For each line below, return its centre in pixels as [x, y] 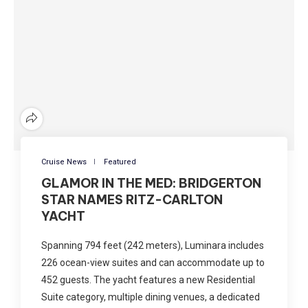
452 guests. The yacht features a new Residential [148, 279]
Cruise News [64, 162]
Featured [120, 162]
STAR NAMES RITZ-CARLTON [132, 199]
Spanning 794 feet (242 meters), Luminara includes [153, 245]
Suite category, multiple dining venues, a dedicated [151, 297]
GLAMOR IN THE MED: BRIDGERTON [151, 183]
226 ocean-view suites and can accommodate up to [153, 262]
